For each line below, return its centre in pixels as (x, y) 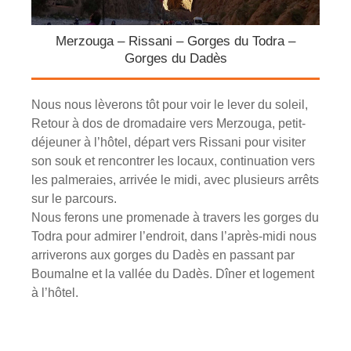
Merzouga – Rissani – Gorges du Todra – (175, 42)
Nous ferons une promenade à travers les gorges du (175, 218)
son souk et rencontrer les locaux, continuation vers (174, 161)
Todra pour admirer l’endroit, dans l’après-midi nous (174, 237)
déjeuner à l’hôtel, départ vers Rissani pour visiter (169, 143)
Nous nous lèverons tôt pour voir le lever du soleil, (170, 105)
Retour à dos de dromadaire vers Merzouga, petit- (169, 124)
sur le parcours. (74, 199)
